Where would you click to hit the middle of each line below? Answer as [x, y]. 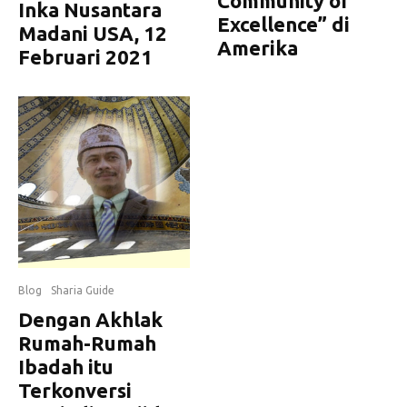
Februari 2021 [85, 57]
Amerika [258, 48]
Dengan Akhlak [90, 319]
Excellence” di [283, 25]
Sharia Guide [83, 290]
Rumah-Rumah [87, 343]
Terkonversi [75, 390]
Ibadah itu [66, 367]
